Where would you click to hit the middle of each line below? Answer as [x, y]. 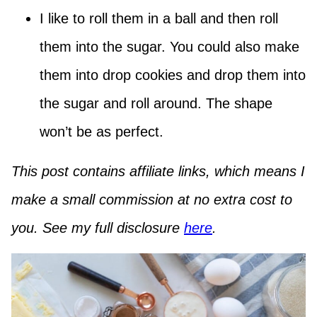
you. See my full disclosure [98, 227]
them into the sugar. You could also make [169, 46]
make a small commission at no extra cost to [152, 199]
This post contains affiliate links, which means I [158, 171]
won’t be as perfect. [102, 131]
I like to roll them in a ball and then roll [159, 18]
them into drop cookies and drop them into [173, 75]
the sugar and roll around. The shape [156, 103]
